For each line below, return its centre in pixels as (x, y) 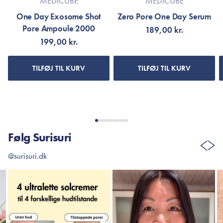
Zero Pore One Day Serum (164, 16)
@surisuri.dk (27, 156)
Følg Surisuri (40, 137)
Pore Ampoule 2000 (59, 28)
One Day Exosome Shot (59, 16)
